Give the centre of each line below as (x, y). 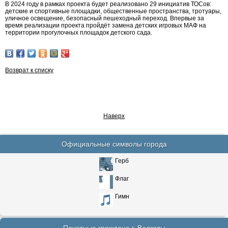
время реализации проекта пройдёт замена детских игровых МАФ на (106, 25)
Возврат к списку (29, 70)
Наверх (114, 116)
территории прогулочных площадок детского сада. (79, 33)
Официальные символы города (114, 144)
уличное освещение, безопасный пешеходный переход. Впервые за (105, 18)
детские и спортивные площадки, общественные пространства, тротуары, (113, 11)
